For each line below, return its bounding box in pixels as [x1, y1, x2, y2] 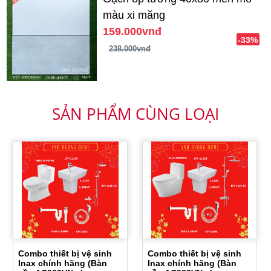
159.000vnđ [103, 25, 162, 38]
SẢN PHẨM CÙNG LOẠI [52, 103, 219, 125]
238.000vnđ [109, 44, 151, 54]
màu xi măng [103, 9, 166, 22]
